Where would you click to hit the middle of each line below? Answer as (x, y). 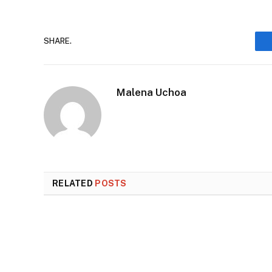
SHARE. (58, 41)
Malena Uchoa (151, 92)
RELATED (74, 183)
